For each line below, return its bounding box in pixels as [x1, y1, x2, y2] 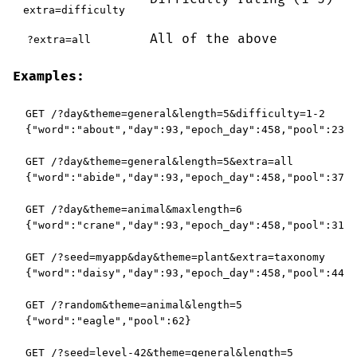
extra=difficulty [22, 4, 125, 16]
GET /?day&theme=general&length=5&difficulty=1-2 [25, 108, 325, 120]
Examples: [13, 69, 84, 84]
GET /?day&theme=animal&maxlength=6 [25, 203, 242, 215]
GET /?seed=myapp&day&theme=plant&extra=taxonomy [25, 251, 325, 263]
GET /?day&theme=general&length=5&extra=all [25, 155, 293, 167]
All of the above [149, 31, 277, 47]
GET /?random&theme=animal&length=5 [25, 299, 242, 311]
